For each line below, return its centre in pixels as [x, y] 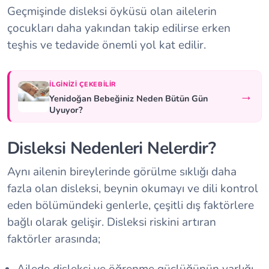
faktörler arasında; [54, 239]
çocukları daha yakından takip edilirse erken [119, 28]
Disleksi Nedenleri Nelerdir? [112, 149]
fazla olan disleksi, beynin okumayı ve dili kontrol [133, 189]
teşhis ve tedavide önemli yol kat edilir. [107, 45]
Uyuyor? [66, 110]
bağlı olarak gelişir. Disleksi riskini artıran [112, 222]
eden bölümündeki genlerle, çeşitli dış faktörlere [131, 206]
